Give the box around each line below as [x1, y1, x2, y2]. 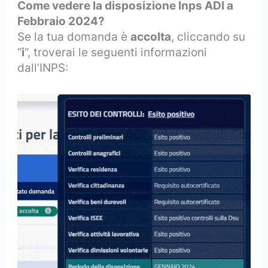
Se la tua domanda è [17, 29, 131, 44]
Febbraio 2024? [17, 14, 105, 28]
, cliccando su [171, 29, 246, 44]
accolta [130, 29, 172, 44]
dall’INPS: [17, 60, 69, 75]
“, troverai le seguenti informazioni [25, 45, 208, 59]
